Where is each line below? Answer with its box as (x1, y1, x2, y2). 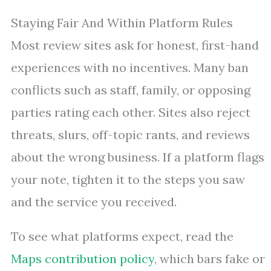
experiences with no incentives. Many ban (11, 60, 249, 76)
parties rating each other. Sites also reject (11, 105, 250, 120)
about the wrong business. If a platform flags (11, 149, 264, 165)
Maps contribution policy (11, 251, 154, 267)
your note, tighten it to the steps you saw (11, 172, 245, 188)
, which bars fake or (154, 251, 265, 267)
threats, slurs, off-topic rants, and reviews (11, 127, 250, 143)
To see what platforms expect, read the (11, 229, 233, 244)
